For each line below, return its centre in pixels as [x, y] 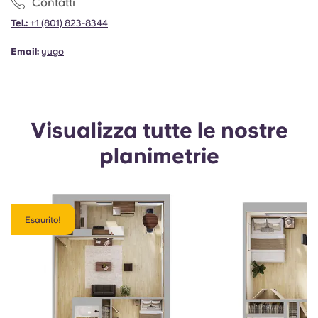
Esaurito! [43, 220]
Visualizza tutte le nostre [159, 130]
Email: [26, 51]
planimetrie [159, 155]
